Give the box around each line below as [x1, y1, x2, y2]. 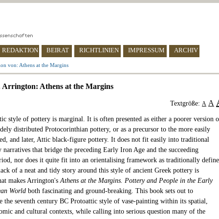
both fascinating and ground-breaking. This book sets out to [26, 187, 193, 195]
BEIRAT [46, 46, 69, 54]
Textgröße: [170, 100, 202, 107]
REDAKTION [2, 46, 38, 54]
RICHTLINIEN [79, 46, 119, 54]
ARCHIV [174, 46, 198, 54]
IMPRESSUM [128, 46, 165, 54]
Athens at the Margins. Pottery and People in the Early [60, 177, 213, 184]
